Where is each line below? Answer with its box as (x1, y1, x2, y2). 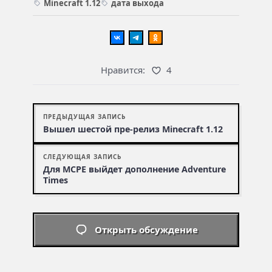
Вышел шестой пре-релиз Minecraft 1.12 (43, 123, 223, 135)
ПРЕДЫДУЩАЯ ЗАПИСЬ (43, 112, 126, 121)
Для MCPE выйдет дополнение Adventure (43, 163, 226, 175)
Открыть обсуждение (94, 223, 198, 236)
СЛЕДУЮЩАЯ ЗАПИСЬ (43, 152, 121, 161)
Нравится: (100, 64, 145, 76)
